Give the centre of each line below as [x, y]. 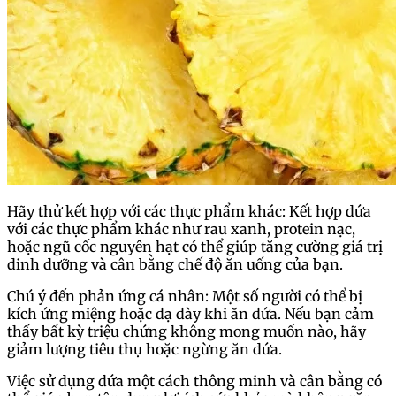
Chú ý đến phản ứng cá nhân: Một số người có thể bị [185, 296]
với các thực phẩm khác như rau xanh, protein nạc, [181, 228]
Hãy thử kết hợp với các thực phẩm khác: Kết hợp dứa [189, 211]
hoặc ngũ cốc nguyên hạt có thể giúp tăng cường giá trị [195, 246]
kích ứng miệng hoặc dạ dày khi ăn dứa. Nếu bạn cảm [190, 313]
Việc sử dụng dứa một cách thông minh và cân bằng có [194, 381]
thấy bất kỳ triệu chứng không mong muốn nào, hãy [187, 331]
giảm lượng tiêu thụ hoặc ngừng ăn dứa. [145, 349]
